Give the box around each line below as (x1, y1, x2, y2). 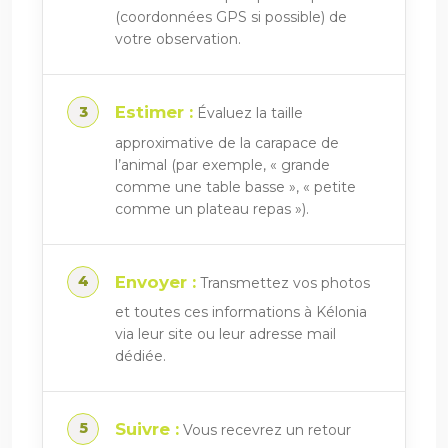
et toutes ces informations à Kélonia (115, 303, 367, 322)
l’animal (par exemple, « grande (115, 155, 330, 174)
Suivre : (115, 419, 179, 440)
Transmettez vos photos (196, 273, 370, 292)
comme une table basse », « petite (115, 177, 356, 196)
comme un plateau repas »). (115, 199, 309, 218)
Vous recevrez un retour (179, 421, 351, 440)
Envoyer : (115, 271, 196, 292)
